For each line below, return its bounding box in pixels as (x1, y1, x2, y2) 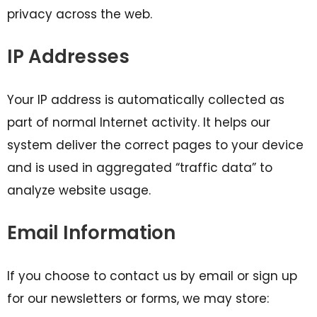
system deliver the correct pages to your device (7, 137, 304, 154)
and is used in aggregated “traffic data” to (7, 159, 272, 176)
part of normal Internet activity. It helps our (7, 114, 270, 131)
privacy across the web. (7, 6, 152, 23)
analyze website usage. (7, 182, 151, 199)
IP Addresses (7, 44, 129, 69)
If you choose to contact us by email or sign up (7, 267, 297, 284)
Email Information (7, 220, 175, 246)
